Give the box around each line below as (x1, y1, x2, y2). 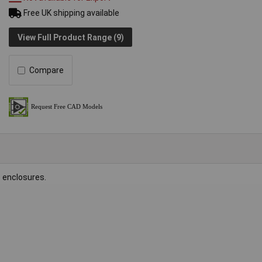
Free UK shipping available (22, 8, 120, 18)
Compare (29, 65, 64, 75)
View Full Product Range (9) (17, 32, 124, 42)
